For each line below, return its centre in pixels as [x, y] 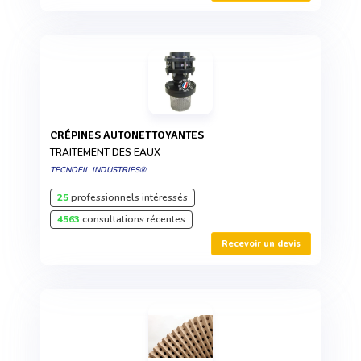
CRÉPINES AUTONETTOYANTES [131, 135]
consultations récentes [133, 220]
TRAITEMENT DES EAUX [105, 153]
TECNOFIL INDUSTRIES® [98, 170]
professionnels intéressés [128, 198]
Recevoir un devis [261, 244]
